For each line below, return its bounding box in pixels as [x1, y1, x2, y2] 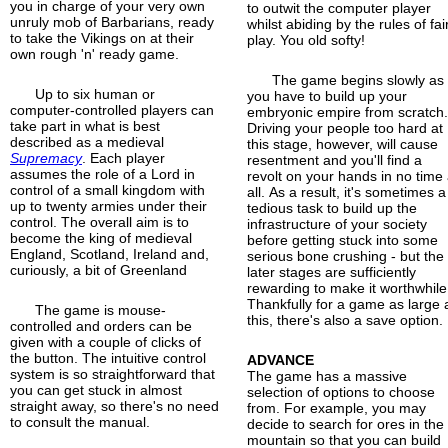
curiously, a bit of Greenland [10, 261, 187, 278]
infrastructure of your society [247, 215, 428, 232]
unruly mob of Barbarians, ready [10, 13, 214, 30]
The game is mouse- [35, 301, 166, 318]
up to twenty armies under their [10, 197, 207, 214]
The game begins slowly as [272, 71, 445, 88]
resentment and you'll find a [247, 151, 423, 168]
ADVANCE [247, 351, 315, 368]
